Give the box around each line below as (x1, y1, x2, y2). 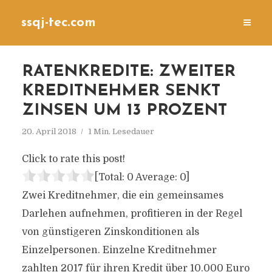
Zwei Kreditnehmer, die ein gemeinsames (21, 190, 223, 201)
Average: (133, 172, 180, 183)
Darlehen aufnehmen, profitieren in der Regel (21, 208, 242, 219)
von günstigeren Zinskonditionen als (21, 226, 199, 237)
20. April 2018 (21, 127, 76, 136)
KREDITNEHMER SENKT (21, 83, 220, 100)
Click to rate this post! (21, 154, 125, 165)
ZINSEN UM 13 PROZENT (21, 103, 227, 119)
